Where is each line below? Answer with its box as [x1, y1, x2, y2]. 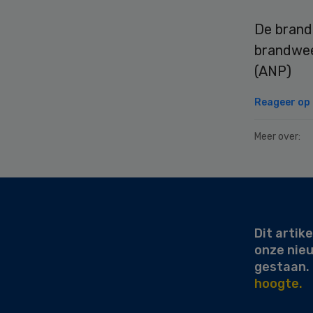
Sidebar [9, 191, 73, 211]
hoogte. [254, 276, 303, 291]
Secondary [9, 175, 97, 194]
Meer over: [254, 131, 300, 143]
